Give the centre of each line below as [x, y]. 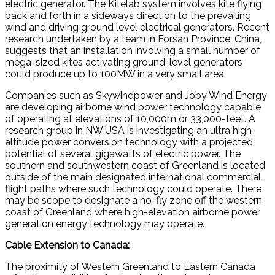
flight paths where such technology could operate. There [133, 188]
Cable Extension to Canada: [67, 245]
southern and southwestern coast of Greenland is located [135, 165]
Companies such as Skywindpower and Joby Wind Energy [136, 95]
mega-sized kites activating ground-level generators [124, 62]
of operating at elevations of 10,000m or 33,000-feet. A [130, 118]
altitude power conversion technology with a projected [129, 142]
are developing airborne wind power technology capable [133, 107]
